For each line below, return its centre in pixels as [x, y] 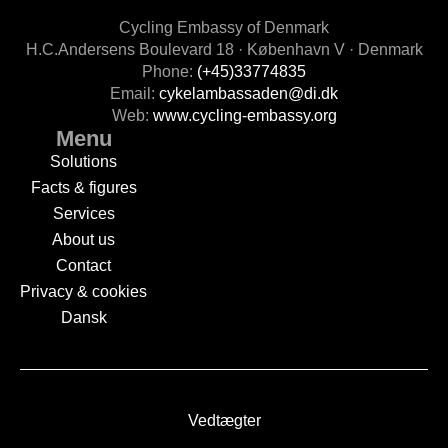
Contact [83, 265]
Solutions [83, 161]
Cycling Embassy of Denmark [224, 27]
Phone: [169, 71]
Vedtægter [224, 420]
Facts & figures [83, 187]
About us [83, 239]
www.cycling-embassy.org [244, 115]
